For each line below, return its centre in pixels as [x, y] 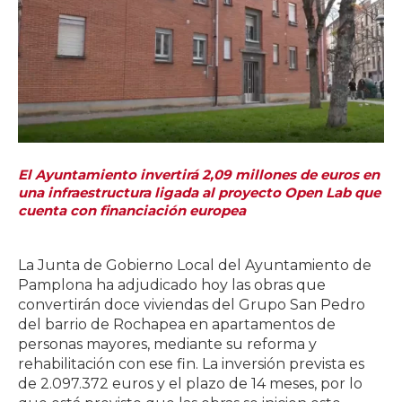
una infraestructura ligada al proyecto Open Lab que [199, 193]
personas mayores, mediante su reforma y [167, 345]
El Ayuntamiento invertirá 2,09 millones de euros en [199, 175]
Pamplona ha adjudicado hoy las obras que [172, 285]
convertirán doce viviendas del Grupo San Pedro [192, 305]
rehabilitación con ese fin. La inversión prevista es [191, 364]
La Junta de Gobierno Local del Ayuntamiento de [195, 266]
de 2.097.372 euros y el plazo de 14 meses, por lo [190, 384]
